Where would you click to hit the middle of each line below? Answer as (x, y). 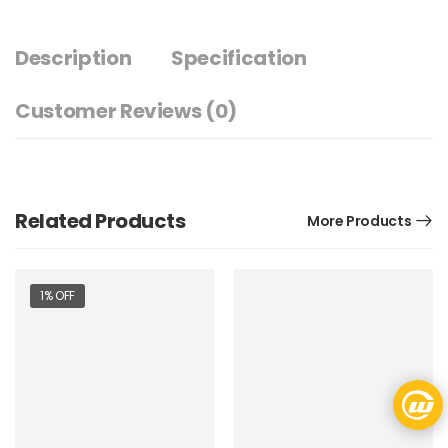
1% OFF (57, 295)
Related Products (100, 220)
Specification (239, 57)
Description (73, 57)
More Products (359, 220)
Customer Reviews (110, 110)
